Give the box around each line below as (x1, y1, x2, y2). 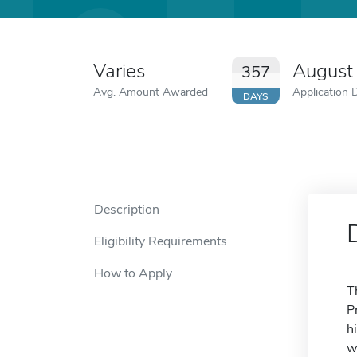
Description (94, 201, 159, 218)
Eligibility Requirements (94, 233, 227, 250)
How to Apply (94, 265, 172, 282)
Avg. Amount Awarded (93, 84, 208, 100)
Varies (93, 58, 145, 84)
